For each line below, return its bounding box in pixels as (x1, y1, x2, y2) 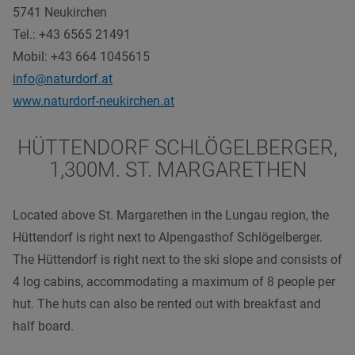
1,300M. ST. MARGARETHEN (48, 157, 307, 181)
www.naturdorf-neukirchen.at (13, 93, 174, 109)
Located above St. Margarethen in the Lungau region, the (13, 207, 329, 223)
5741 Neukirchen (13, 4, 107, 20)
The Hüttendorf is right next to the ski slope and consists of (13, 251, 342, 267)
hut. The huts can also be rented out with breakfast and (13, 296, 321, 311)
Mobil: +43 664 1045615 (13, 48, 150, 64)
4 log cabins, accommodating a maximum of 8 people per (13, 273, 335, 289)
